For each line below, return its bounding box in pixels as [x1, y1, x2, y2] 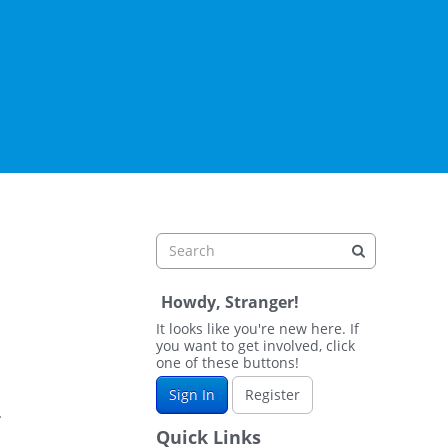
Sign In [169, 385, 215, 404]
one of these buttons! [156, 353, 299, 372]
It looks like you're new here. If [156, 319, 359, 338]
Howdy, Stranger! [161, 291, 299, 313]
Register [245, 385, 300, 404]
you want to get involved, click [156, 336, 355, 355]
